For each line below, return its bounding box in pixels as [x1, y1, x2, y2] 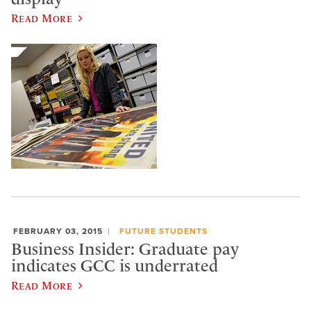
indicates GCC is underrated [11, 255, 218, 276]
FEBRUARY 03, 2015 [13, 226, 103, 237]
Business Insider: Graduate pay [11, 239, 239, 259]
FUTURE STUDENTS [119, 226, 208, 237]
